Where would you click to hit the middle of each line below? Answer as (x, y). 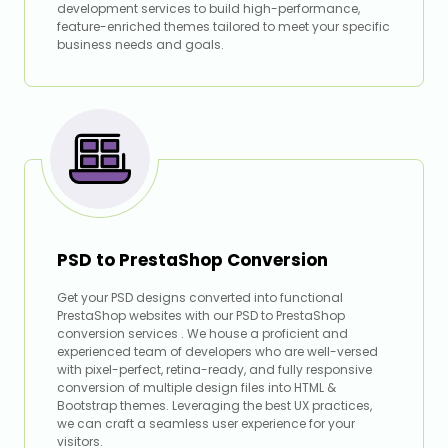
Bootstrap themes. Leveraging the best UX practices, (214, 406)
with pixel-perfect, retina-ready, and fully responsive (214, 370)
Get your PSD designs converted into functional (200, 298)
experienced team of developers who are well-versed (217, 352)
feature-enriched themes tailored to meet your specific (223, 27)
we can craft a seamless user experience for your (206, 424)
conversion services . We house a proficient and (202, 334)
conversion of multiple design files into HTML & (196, 388)
